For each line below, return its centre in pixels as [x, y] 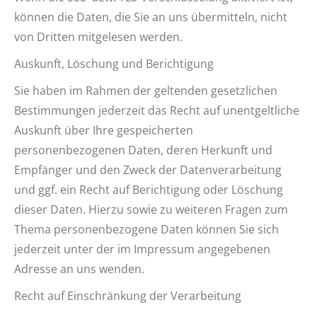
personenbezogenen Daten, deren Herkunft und [143, 150]
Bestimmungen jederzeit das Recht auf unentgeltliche [157, 110]
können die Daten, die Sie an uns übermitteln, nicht [151, 17]
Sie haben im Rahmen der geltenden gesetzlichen [146, 91]
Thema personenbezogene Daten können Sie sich [146, 229]
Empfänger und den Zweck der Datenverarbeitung [148, 170]
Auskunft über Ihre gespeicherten [104, 130]
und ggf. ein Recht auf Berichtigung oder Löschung [149, 190]
